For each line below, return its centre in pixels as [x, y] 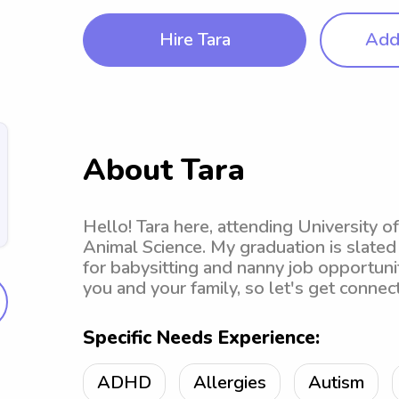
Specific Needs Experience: [201, 338]
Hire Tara [195, 40]
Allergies [230, 383]
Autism [336, 383]
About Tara [164, 170]
